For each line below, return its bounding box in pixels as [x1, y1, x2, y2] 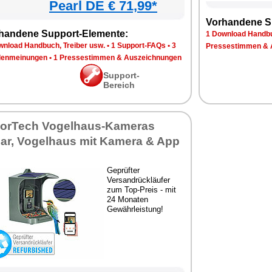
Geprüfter [107, 166, 140, 175]
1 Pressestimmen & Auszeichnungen [53, 53, 182, 62]
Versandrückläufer [107, 175, 170, 185]
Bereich [103, 80, 135, 90]
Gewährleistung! [107, 205, 163, 214]
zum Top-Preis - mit [107, 185, 176, 194]
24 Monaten [107, 195, 148, 204]
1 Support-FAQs [111, 41, 166, 50]
